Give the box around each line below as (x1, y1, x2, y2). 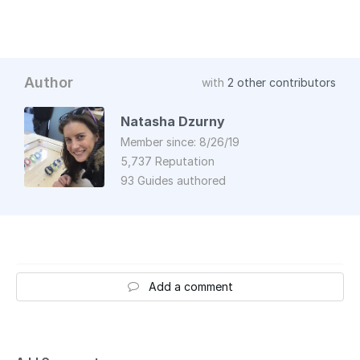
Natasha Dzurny (121, 112, 225, 129)
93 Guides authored (121, 173, 226, 187)
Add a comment (148, 279, 233, 293)
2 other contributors (227, 75, 336, 89)
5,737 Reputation (121, 153, 215, 168)
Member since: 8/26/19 (121, 134, 239, 149)
